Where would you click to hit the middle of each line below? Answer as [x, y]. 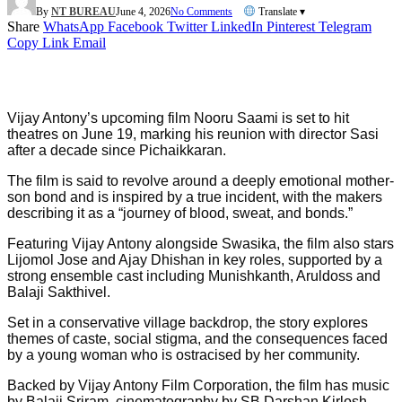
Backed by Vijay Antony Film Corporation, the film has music [198, 385]
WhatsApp [74, 26]
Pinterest [291, 26]
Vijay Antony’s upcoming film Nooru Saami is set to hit [178, 118]
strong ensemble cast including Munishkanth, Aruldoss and [194, 275]
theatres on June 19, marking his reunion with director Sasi [193, 134]
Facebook [135, 26]
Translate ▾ [280, 11]
